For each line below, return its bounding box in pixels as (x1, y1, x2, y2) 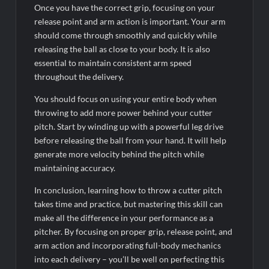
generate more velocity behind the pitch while (34, 149, 205, 160)
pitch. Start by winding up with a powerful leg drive (34, 121, 224, 132)
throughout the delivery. (34, 71, 124, 82)
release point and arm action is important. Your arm (34, 16, 226, 27)
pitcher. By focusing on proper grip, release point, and (34, 226, 233, 237)
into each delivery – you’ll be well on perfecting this (34, 254, 225, 265)
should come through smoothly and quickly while (34, 30, 217, 41)
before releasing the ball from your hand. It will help (34, 135, 227, 146)
